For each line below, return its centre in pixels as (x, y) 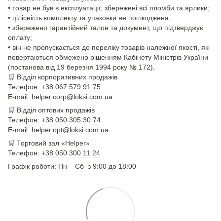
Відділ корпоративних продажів (67, 77)
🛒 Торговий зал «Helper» (49, 143)
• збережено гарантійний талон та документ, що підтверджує (106, 28)
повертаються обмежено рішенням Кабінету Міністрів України (108, 57)
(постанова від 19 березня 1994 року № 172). (81, 67)
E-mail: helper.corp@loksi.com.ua (60, 97)
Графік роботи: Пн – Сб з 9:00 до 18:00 (72, 166)
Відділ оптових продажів (56, 110)
